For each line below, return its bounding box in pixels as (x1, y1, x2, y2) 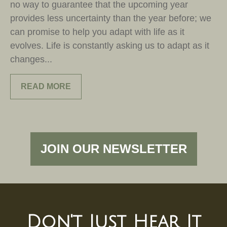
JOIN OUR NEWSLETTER (40, 141, 187, 156)
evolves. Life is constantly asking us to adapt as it (10, 40, 209, 51)
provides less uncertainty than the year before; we (10, 13, 211, 23)
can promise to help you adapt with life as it (10, 26, 184, 37)
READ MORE (21, 82, 71, 91)
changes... (10, 54, 52, 64)
